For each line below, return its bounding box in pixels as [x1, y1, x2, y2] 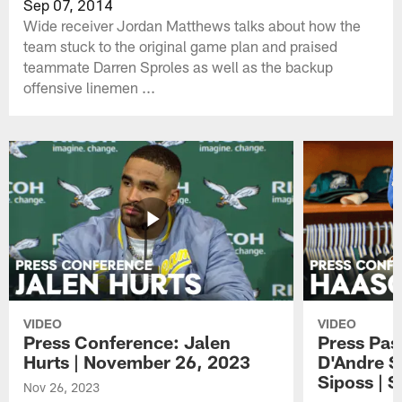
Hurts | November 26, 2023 [23, 351, 251, 373]
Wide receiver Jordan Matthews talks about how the [23, 15, 362, 34]
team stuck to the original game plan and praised [23, 36, 338, 55]
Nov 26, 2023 [23, 380, 100, 396]
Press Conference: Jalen [23, 331, 232, 354]
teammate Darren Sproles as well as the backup [23, 57, 334, 75]
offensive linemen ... [23, 77, 156, 96]
